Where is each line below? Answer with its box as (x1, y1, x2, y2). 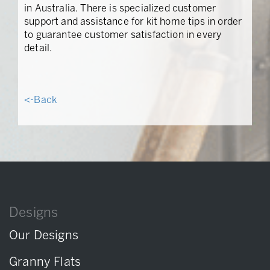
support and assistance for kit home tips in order (24, 17, 242, 27)
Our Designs (9, 230, 78, 242)
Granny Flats (9, 257, 81, 268)
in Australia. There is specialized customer (24, 4, 216, 13)
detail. (24, 44, 52, 53)
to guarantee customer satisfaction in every (24, 31, 222, 40)
